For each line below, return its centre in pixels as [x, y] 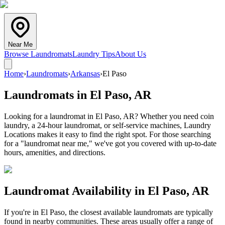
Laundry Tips [94, 54]
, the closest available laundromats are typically [139, 212]
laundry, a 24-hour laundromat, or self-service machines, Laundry [107, 125]
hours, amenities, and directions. [55, 152]
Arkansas [85, 74]
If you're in [22, 212]
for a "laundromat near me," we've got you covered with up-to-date [110, 143]
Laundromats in [47, 95]
